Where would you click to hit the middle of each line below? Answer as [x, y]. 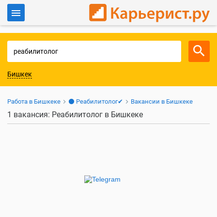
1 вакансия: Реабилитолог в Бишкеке [75, 115]
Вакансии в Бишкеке [162, 101]
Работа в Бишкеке [34, 101]
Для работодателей [44, 63]
